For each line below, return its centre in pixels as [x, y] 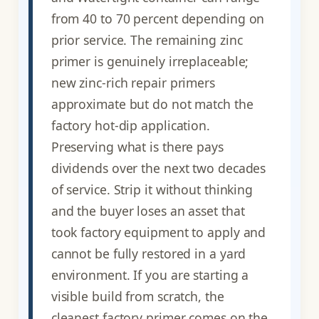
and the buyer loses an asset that [148, 210]
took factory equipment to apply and [158, 232]
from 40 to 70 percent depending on [158, 18]
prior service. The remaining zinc [147, 40]
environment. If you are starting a [150, 274]
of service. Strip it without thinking [152, 189]
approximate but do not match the [152, 104]
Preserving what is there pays [137, 146]
